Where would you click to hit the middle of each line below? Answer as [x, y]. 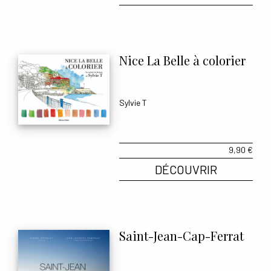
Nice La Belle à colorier [183, 60]
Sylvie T [133, 102]
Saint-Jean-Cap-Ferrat [182, 236]
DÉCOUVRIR [186, 169]
